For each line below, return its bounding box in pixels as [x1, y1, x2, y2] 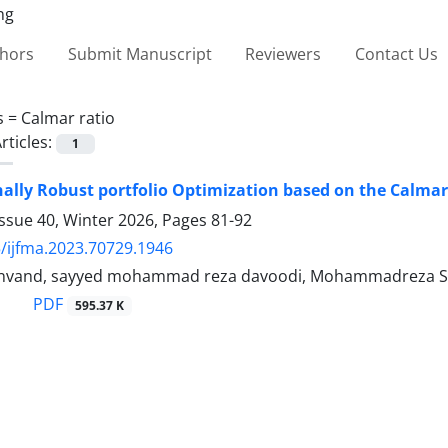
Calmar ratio [21, 106, 115, 129]
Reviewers [245, 42, 322, 65]
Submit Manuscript [67, 42, 212, 65]
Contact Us [354, 42, 438, 65]
